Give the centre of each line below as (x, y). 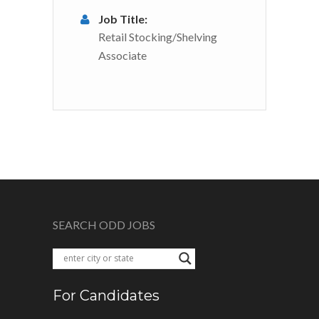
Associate (122, 55)
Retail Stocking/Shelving (158, 36)
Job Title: (123, 19)
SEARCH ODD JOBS (104, 224)
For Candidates (106, 295)
